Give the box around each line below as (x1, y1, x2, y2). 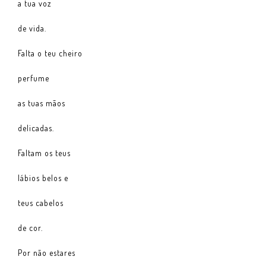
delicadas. (18, 122, 54, 133)
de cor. (18, 222, 43, 233)
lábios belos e (18, 172, 68, 183)
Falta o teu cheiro (18, 47, 83, 58)
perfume (18, 72, 49, 83)
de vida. (18, 23, 46, 33)
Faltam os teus (18, 147, 71, 158)
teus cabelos (18, 197, 64, 208)
